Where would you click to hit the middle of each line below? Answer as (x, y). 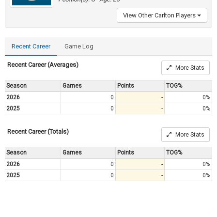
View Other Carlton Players (160, 15)
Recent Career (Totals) (38, 131)
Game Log (79, 46)
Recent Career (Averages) (43, 64)
